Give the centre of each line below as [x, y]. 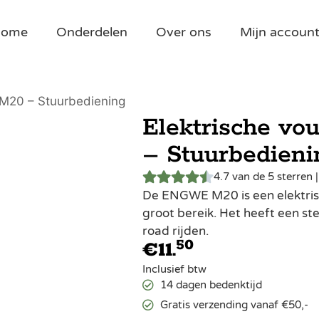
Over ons [184, 32]
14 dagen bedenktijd [211, 285]
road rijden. [175, 231]
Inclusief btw [174, 269]
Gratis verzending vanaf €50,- [234, 305]
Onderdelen [92, 32]
